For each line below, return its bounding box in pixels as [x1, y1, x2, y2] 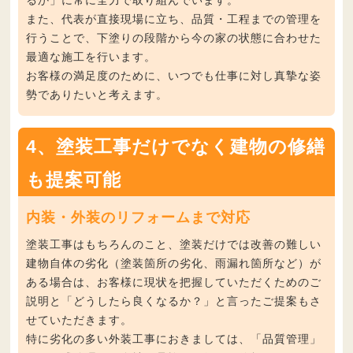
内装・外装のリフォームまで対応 [26, 209, 251, 225]
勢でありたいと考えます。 [26, 87, 169, 101]
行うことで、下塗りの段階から [26, 31, 192, 44]
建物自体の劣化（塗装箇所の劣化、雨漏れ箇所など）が [26, 256, 322, 269]
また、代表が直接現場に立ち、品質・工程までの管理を [26, 12, 322, 25]
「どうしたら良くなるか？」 [61, 294, 216, 307]
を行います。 [85, 50, 157, 63]
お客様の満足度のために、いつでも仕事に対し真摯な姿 [26, 69, 322, 82]
